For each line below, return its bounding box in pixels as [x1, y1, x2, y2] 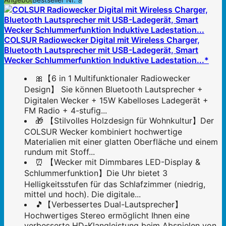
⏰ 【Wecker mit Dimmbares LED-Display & [35, 157, 200, 167]
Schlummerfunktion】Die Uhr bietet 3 [24, 168, 167, 179]
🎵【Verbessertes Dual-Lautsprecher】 [35, 199, 183, 210]
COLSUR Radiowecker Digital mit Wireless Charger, [4, 35, 200, 45]
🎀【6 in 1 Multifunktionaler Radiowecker [35, 73, 190, 84]
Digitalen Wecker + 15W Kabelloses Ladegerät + [24, 95, 208, 106]
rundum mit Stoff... [24, 147, 95, 157]
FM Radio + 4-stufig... [24, 105, 107, 116]
